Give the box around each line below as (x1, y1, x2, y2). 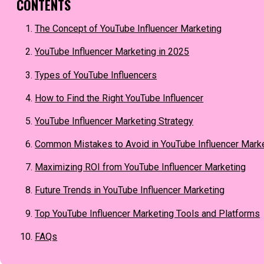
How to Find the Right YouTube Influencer (35, 92, 204, 104)
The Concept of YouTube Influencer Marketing (35, 23, 222, 35)
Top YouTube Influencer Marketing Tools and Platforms (35, 207, 260, 219)
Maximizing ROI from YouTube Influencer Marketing (35, 161, 246, 173)
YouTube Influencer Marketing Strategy (35, 115, 194, 127)
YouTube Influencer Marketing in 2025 (35, 46, 190, 58)
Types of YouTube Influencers (35, 69, 157, 81)
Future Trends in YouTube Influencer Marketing (35, 184, 225, 196)
